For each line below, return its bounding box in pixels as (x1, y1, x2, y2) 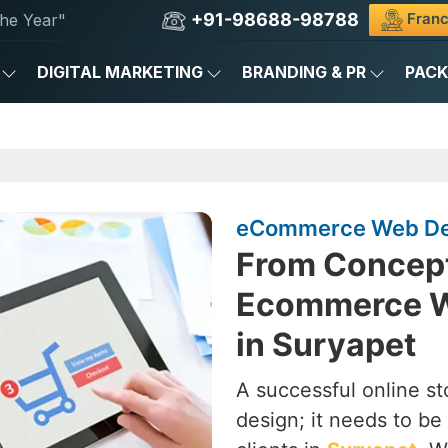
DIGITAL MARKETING (37, 62, 203, 82)
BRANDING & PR (242, 62, 366, 82)
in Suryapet (236, 325, 416, 364)
